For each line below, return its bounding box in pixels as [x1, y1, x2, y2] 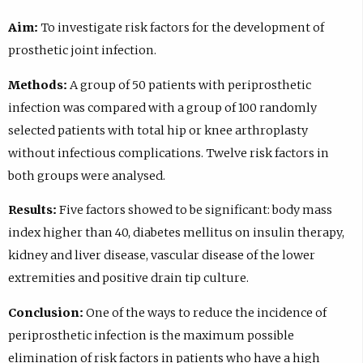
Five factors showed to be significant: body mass [56, 203, 332, 218]
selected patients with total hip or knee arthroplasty [7, 122, 308, 138]
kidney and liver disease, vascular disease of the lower [7, 248, 315, 263]
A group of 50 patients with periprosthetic [66, 77, 311, 92]
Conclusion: [7, 305, 83, 320]
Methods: [7, 77, 67, 92]
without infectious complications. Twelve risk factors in [7, 145, 329, 160]
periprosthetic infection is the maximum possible [7, 327, 294, 343]
